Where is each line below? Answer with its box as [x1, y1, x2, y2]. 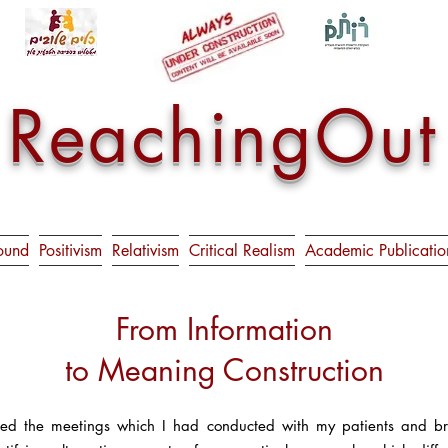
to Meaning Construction [64, 350, 384, 390]
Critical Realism [189, 240, 295, 261]
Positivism [39, 240, 102, 261]
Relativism [112, 240, 179, 261]
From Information [115, 309, 333, 349]
